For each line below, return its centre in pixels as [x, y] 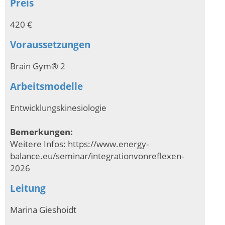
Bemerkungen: [41, 131]
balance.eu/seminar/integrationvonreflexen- [97, 155]
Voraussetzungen [50, 45]
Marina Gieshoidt [43, 209]
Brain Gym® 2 [38, 66]
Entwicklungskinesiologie [58, 107]
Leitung [28, 188]
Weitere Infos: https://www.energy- [79, 143]
